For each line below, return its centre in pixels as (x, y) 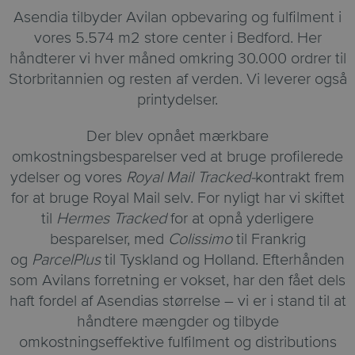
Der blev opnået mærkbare (177, 136)
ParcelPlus (66, 260)
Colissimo (200, 239)
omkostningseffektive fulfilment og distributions (177, 342)
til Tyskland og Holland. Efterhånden (225, 260)
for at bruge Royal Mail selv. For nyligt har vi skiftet (177, 198)
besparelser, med (107, 239)
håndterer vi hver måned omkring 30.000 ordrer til (177, 58)
